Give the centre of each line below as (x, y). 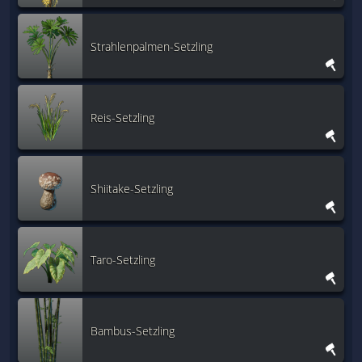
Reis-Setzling (122, 117)
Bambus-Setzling (133, 330)
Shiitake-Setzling (132, 188)
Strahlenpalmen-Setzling (152, 46)
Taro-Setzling (123, 259)
